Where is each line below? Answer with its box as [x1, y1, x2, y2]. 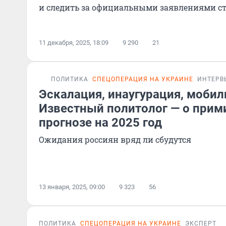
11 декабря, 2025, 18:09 [39, 39, 108, 46]
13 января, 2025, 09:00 [39, 183, 105, 191]
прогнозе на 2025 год [39, 116, 162, 130]
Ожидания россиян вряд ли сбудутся [39, 134, 191, 145]
